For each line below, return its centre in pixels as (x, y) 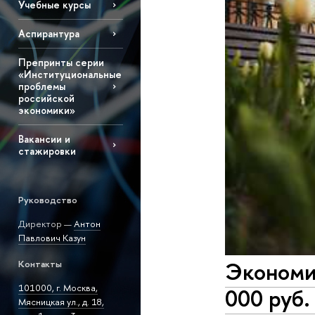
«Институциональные (70, 75)
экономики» (46, 110)
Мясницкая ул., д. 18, (61, 302)
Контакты (40, 264)
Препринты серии (61, 63)
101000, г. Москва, (58, 288)
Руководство (47, 200)
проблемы (41, 86)
